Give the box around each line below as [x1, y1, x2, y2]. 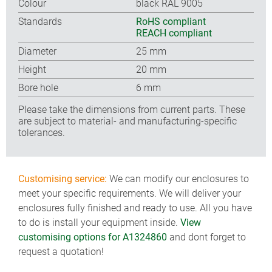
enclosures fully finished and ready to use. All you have [18, 202, 252, 214]
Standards [18, 15, 62, 27]
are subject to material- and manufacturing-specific [18, 115, 237, 127]
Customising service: [18, 173, 107, 185]
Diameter [18, 45, 56, 57]
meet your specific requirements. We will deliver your [18, 188, 241, 199]
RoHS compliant [136, 15, 206, 27]
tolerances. [18, 126, 65, 138]
